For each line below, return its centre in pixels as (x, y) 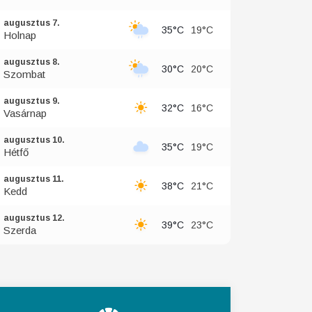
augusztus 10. (34, 140)
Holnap (20, 35)
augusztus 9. (32, 101)
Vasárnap (25, 113)
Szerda (20, 230)
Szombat (24, 74)
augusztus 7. (32, 23)
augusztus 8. (32, 62)
